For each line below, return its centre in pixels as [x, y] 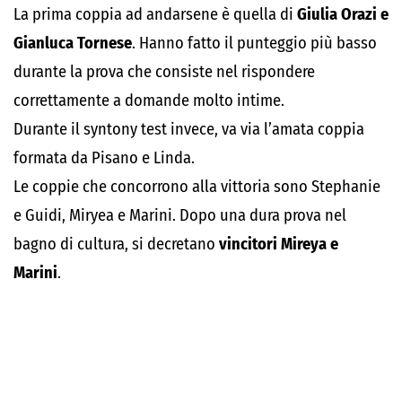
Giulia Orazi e [343, 14]
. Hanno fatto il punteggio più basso [254, 43]
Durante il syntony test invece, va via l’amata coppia [189, 129]
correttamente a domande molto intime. [149, 100]
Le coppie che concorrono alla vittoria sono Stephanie [197, 187]
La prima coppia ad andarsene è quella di [155, 14]
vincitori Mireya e [279, 244]
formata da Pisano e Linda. [104, 158]
